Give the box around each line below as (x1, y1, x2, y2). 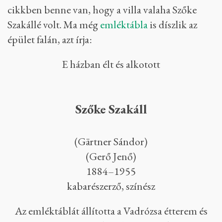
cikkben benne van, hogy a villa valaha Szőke (7, 2, 197, 17)
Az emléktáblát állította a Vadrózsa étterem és (14, 203, 208, 218)
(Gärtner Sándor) (74, 134, 148, 149)
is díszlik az (148, 17, 197, 32)
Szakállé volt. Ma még (7, 17, 100, 32)
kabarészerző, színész (67, 178, 155, 193)
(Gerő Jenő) (86, 149, 136, 164)
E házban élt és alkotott (62, 56, 160, 71)
